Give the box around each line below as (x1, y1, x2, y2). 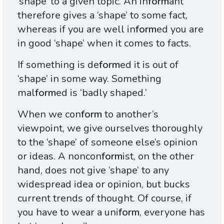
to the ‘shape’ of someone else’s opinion (17, 135, 197, 149)
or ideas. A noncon (17, 149, 101, 163)
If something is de (17, 58, 99, 71)
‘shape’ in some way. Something (17, 72, 161, 85)
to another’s (102, 107, 158, 121)
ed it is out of (120, 58, 178, 71)
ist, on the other (122, 149, 194, 163)
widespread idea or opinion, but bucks (17, 177, 190, 191)
